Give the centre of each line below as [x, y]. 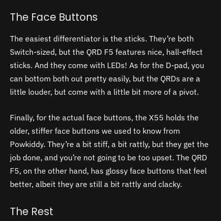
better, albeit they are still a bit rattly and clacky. [97, 184]
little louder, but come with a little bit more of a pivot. [104, 92]
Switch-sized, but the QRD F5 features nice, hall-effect [106, 52]
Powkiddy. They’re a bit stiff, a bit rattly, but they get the [109, 144]
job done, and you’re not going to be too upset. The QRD [109, 157]
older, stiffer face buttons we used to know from [95, 130]
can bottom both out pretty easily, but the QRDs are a [105, 79]
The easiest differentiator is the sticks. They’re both [102, 39]
